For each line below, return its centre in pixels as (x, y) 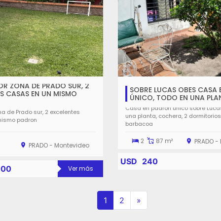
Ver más (80, 168)
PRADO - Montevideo (59, 145)
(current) (123, 200)
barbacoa (139, 124)
